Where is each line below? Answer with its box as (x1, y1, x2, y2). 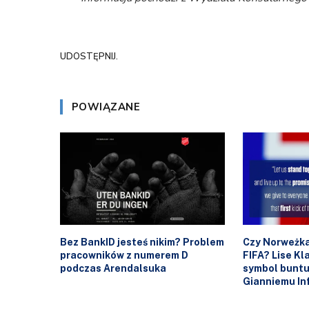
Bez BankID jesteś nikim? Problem (60, 237, 224, 248)
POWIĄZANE (72, 100, 141, 114)
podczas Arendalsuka (60, 263, 166, 275)
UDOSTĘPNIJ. (60, 50, 118, 63)
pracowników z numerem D (60, 250, 188, 261)
